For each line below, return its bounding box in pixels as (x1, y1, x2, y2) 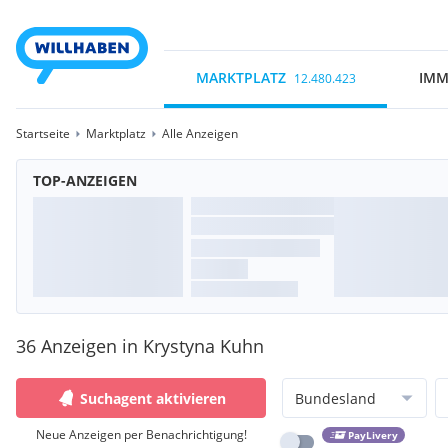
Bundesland (295, 388, 376, 408)
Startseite (16, 125, 70, 142)
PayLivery (347, 428, 398, 443)
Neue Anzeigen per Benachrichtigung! (35, 426, 247, 443)
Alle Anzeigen (162, 125, 238, 142)
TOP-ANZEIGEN (33, 171, 137, 190)
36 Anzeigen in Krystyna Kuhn (16, 334, 264, 358)
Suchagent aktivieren (80, 388, 226, 408)
